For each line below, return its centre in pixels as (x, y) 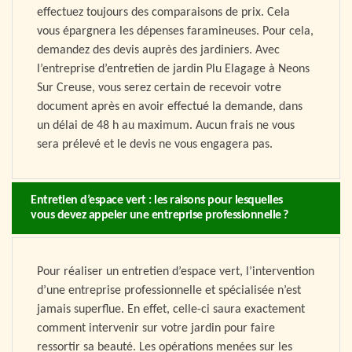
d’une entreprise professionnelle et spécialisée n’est (169, 291)
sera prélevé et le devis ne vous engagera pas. (155, 145)
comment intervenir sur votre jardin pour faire (156, 329)
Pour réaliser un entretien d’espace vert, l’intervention (176, 272)
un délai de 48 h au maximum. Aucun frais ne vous (166, 126)
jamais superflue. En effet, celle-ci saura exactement (171, 310)
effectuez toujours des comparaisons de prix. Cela (163, 13)
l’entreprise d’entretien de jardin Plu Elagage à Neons (173, 70)
